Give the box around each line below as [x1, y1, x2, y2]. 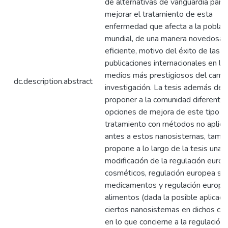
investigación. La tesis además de [105, 82, 223, 93]
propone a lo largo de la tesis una [105, 143, 222, 154]
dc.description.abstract [14, 76, 93, 87]
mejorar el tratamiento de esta [105, 9, 213, 20]
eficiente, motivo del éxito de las [105, 45, 220, 56]
